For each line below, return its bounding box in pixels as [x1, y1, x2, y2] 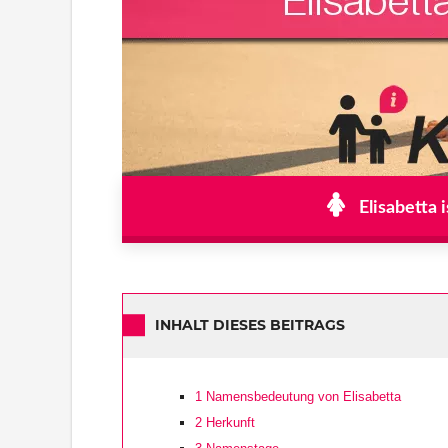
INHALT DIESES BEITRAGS [155, 316, 345, 335]
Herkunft [202, 414, 255, 430]
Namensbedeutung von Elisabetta [202, 388, 401, 404]
